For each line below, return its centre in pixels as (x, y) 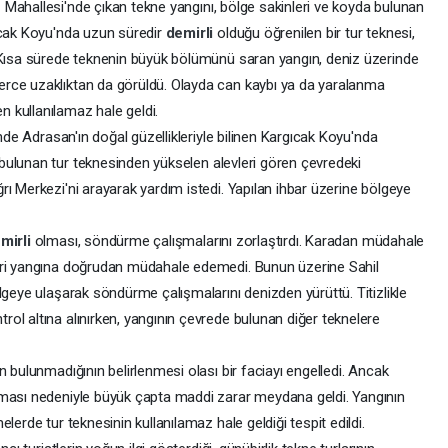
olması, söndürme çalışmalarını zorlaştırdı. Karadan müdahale (229, 240)
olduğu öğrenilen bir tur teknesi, (316, 32)
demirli (191, 32)
